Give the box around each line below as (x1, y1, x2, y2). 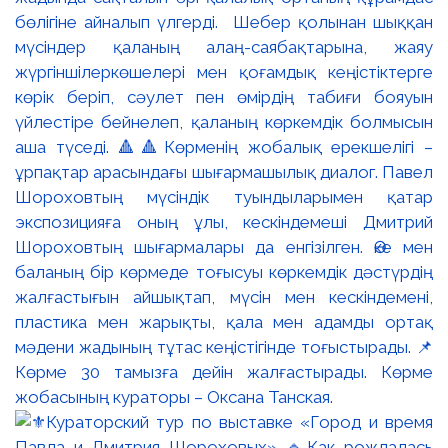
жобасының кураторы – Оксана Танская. (15, 387, 333, 407)
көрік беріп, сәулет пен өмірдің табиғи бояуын (15, 87, 433, 107)
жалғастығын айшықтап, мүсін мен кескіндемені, (15, 287, 433, 307)
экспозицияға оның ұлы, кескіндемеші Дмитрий (15, 212, 433, 232)
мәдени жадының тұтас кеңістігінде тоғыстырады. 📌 (15, 337, 433, 357)
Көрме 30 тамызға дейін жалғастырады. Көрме (15, 362, 433, 382)
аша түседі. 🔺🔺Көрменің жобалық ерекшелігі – (15, 137, 433, 157)
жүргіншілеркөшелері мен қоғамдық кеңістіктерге (15, 62, 433, 82)
